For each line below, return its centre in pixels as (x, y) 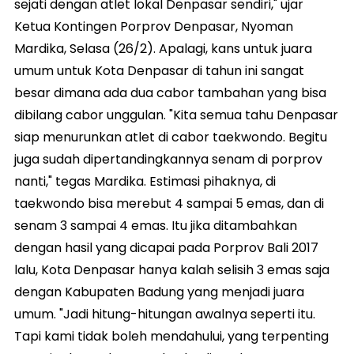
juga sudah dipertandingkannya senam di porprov (168, 160)
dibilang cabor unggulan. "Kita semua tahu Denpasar (176, 115)
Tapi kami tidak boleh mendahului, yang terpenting (171, 337)
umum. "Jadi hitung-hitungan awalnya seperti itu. (165, 314)
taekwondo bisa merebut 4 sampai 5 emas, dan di (169, 204)
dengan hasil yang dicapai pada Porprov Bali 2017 (166, 248)
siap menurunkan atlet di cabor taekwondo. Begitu (171, 137)
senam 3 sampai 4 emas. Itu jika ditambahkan (156, 226)
